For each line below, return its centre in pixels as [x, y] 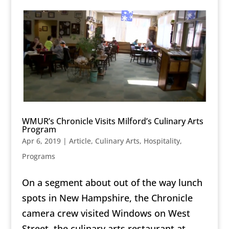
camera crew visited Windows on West [106, 213]
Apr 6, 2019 [41, 141]
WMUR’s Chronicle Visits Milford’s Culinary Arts [112, 121]
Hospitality [162, 141]
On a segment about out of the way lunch [112, 182]
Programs [38, 156]
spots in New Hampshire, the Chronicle [107, 198]
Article [80, 141]
